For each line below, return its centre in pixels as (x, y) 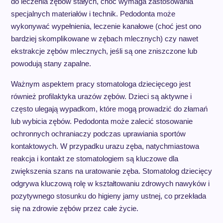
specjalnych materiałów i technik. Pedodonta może (93, 14)
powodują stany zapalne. (51, 63)
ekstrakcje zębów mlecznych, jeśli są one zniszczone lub (104, 51)
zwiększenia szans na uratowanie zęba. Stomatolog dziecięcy (111, 171)
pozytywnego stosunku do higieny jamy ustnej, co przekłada (108, 196)
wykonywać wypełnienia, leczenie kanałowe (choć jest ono (106, 26)
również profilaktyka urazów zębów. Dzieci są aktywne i (101, 96)
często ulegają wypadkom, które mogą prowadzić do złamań (109, 109)
